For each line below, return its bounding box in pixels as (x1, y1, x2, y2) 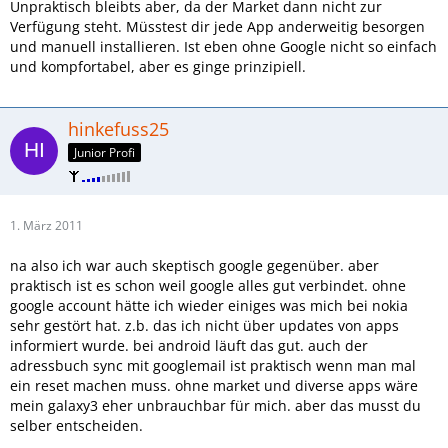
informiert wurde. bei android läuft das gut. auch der (10, 335, 368, 355)
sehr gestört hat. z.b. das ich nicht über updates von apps (10, 315, 399, 335)
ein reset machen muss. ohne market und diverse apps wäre (10, 375, 418, 395)
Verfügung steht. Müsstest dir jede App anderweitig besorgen (10, 17, 425, 36)
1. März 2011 (10, 216, 83, 234)
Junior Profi (74, 143, 135, 161)
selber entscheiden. (10, 415, 143, 435)
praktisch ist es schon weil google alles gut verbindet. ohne (10, 275, 406, 295)
